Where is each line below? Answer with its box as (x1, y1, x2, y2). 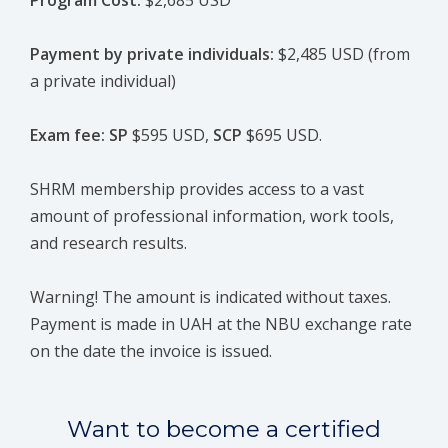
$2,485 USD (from (274, 43, 410, 66)
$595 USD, (128, 124, 213, 147)
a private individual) (30, 70, 176, 93)
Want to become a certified (67, 415, 381, 444)
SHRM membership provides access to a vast (30, 178, 364, 201)
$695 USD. (242, 124, 322, 147)
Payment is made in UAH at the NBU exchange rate (30, 313, 412, 336)
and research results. (30, 232, 187, 255)
